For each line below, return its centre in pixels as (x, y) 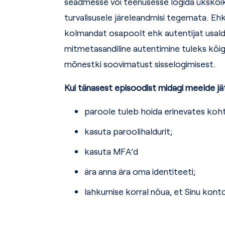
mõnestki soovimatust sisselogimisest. (141, 64)
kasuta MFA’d (111, 151)
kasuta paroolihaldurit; (128, 131)
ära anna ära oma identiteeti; (140, 171)
